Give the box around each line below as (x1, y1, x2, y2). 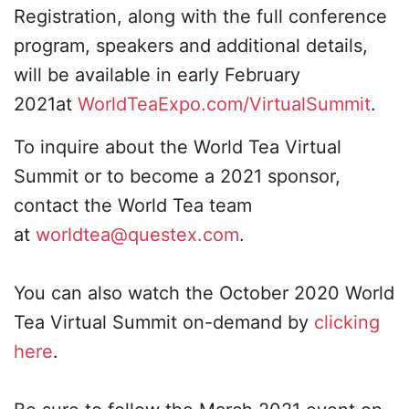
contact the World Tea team (14, 194, 252, 216)
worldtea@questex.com (36, 224, 239, 246)
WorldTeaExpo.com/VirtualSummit (78, 93, 371, 115)
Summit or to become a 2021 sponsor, (14, 165, 341, 187)
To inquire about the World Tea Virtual (14, 136, 341, 158)
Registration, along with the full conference (14, 5, 387, 27)
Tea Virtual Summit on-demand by (14, 311, 314, 333)
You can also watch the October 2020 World (14, 282, 394, 304)
